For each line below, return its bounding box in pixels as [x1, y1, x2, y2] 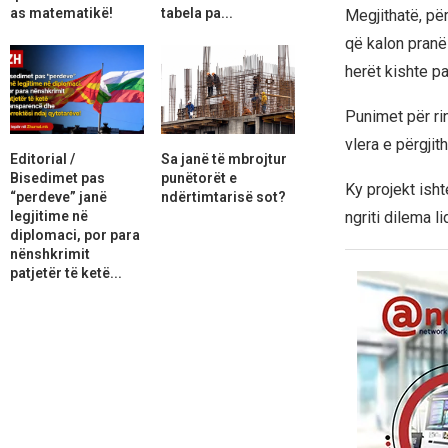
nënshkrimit [10, 245, 90, 262]
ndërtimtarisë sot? [160, 188, 286, 205]
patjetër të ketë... [10, 264, 122, 281]
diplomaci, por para [10, 226, 140, 243]
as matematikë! [10, 4, 113, 21]
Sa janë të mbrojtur [160, 150, 287, 167]
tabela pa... [160, 4, 233, 21]
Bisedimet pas [10, 169, 105, 186]
